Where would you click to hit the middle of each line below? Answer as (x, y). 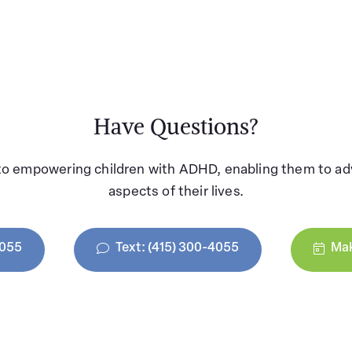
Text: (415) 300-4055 (177, 249)
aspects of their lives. (176, 192)
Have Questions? (176, 126)
